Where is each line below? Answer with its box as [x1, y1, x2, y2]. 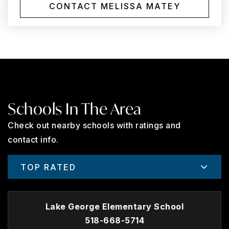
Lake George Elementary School [45, 201, 184, 212]
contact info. [8, 134, 59, 145]
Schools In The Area [8, 99, 142, 119]
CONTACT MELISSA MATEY [49, 1, 180, 11]
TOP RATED [20, 162, 76, 172]
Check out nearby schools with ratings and [8, 120, 181, 130]
